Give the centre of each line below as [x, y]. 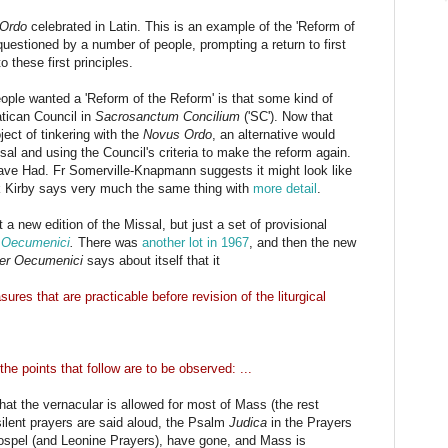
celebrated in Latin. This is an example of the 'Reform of [191, 26]
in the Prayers [309, 422]
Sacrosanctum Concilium [167, 116]
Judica [248, 422]
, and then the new [302, 242]
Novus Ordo [177, 134]
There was [110, 242]
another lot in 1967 [195, 242]
